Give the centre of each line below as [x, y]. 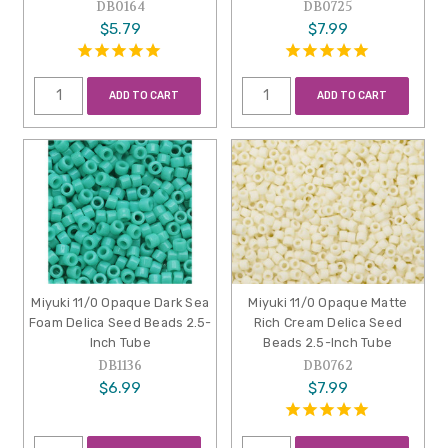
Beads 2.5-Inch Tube [328, 343]
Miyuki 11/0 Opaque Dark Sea [120, 303]
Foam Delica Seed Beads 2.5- [120, 323]
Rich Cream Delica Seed [328, 323]
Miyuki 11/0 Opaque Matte [328, 303]
